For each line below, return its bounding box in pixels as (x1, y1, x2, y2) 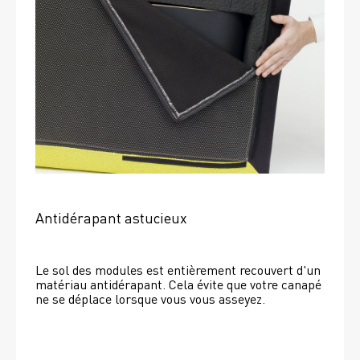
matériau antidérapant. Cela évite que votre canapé (35, 275, 321, 292)
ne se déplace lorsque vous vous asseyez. (35, 289, 268, 307)
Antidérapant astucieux (35, 207, 187, 227)
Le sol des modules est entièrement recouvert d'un (35, 260, 321, 278)
